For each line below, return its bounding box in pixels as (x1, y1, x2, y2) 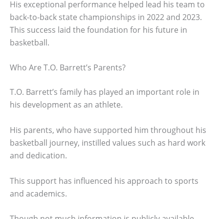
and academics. (10, 188, 67, 199)
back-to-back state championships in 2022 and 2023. (10, 11, 202, 22)
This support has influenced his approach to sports (10, 175, 198, 186)
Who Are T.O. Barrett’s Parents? (10, 62, 126, 73)
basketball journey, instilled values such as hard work (10, 137, 205, 148)
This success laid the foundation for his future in (10, 24, 187, 35)
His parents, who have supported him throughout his (10, 124, 206, 135)
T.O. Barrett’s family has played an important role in (10, 87, 199, 98)
